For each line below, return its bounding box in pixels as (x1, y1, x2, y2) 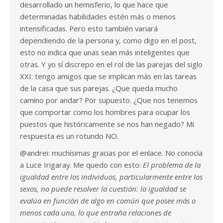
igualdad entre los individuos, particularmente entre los (20, 172, 203, 182)
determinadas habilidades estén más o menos (20, 11, 176, 22)
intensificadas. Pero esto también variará (20, 23, 158, 34)
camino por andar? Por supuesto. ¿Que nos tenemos (20, 95, 198, 106)
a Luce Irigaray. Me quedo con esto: (20, 160, 143, 170)
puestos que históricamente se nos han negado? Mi (20, 119, 194, 129)
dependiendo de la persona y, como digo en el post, (20, 35, 197, 46)
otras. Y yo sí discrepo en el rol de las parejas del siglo (20, 59, 203, 70)
